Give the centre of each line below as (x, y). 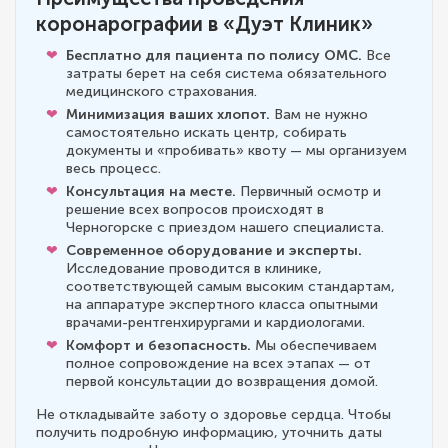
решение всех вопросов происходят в (195, 209)
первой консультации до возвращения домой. (222, 381)
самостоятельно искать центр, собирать (206, 132)
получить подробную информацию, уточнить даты (209, 432)
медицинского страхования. (161, 91)
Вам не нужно (319, 114)
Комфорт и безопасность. (158, 345)
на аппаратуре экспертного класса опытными (222, 304)
